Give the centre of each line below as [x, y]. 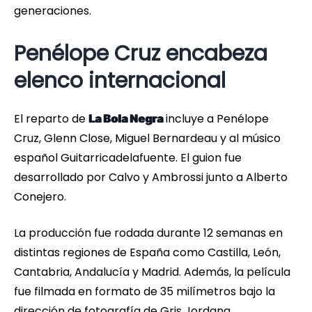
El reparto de [51, 119]
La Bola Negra [126, 119]
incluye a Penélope [216, 119]
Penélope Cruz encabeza [141, 54]
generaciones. [53, 11]
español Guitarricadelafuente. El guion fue [128, 158]
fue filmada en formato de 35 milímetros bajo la [145, 292]
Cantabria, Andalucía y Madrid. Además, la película [152, 272]
